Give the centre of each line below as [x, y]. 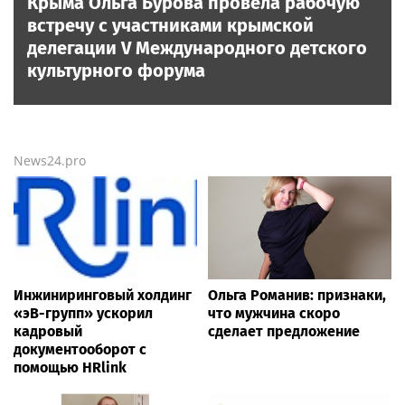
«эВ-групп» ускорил [83, 314]
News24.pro [50, 160]
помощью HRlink [70, 368]
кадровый [48, 332]
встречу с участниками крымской [170, 25]
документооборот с [80, 350]
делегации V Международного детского [197, 48]
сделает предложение [284, 332]
